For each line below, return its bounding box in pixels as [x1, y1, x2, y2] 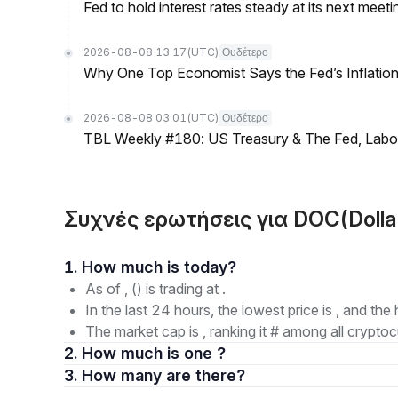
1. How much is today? [184, 258, 236, 276]
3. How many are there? [166, 366, 245, 385]
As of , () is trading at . [85, 280, 226, 298]
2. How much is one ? [82, 344, 226, 362]
